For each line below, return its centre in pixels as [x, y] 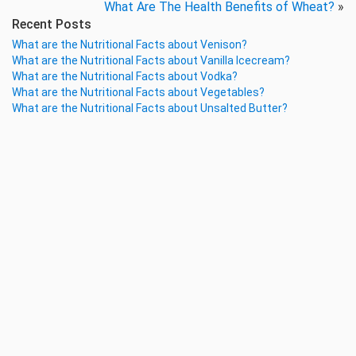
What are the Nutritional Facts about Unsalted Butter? [150, 108]
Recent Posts [52, 24]
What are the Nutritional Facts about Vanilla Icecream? [151, 60]
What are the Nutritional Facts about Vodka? [125, 76]
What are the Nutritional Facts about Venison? [130, 44]
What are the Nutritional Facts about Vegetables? [138, 92]
